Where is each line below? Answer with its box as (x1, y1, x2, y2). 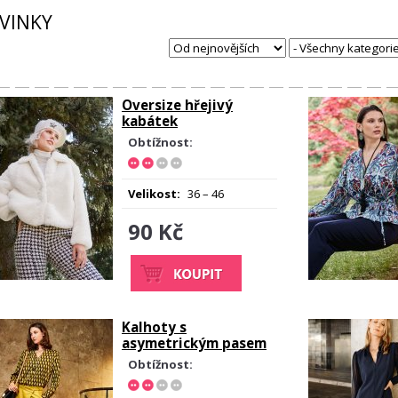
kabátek (122, 112, 178, 130)
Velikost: (128, 186, 180, 202)
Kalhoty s (122, 318, 187, 336)
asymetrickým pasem (122, 334, 267, 352)
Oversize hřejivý (122, 96, 233, 114)
